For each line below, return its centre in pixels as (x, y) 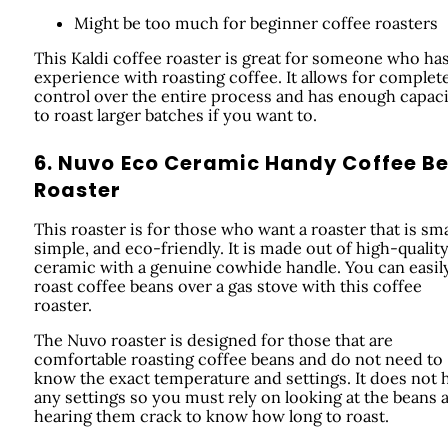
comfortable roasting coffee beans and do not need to (238, 359)
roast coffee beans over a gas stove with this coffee (227, 286)
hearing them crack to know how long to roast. (211, 416)
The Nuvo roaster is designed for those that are (213, 340)
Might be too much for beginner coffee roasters (255, 22)
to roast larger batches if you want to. (175, 114)
